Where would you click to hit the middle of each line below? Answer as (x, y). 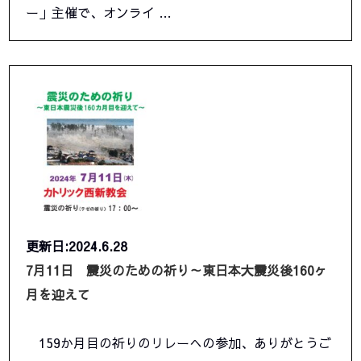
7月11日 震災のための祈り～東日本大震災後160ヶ (177, 270)
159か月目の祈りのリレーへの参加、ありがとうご (179, 343)
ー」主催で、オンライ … (99, 12)
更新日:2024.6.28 (77, 246)
